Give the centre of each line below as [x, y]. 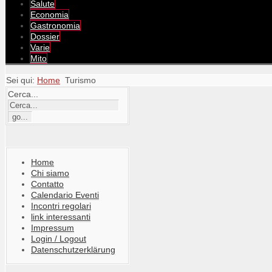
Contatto [47, 184]
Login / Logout [59, 239]
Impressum [53, 228]
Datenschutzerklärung [73, 250]
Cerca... [23, 94]
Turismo [80, 80]
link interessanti [61, 217]
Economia [49, 15]
